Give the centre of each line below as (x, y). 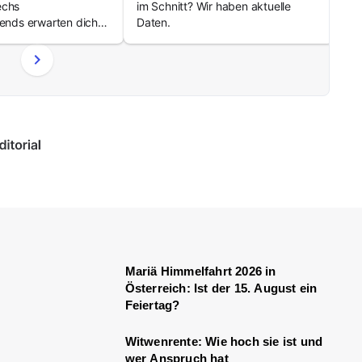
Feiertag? (152, 305)
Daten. (154, 22)
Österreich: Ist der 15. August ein (221, 288)
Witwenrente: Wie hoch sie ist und (224, 341)
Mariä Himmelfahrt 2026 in (200, 271)
